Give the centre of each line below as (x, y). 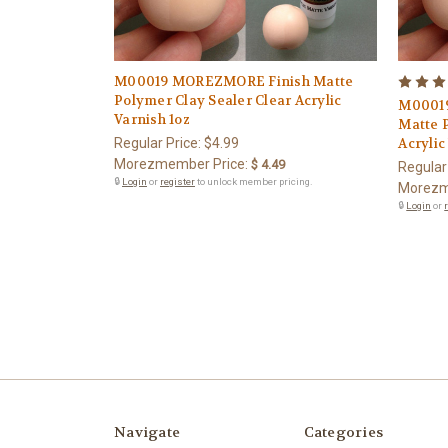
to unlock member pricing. (254, 181)
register (177, 181)
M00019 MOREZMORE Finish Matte (234, 81)
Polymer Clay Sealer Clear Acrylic (228, 100)
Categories (343, 431)
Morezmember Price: (181, 163)
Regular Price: (159, 142)
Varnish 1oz (152, 119)
